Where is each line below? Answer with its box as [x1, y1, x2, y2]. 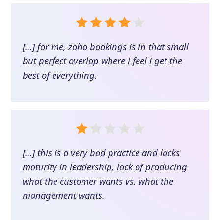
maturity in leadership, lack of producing [23, 160, 188, 173]
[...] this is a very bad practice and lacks [23, 146, 180, 159]
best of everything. [23, 68, 98, 81]
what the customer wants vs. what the [23, 174, 174, 187]
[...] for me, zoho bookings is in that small [23, 40, 189, 53]
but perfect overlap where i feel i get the [23, 54, 183, 67]
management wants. [23, 189, 105, 201]
